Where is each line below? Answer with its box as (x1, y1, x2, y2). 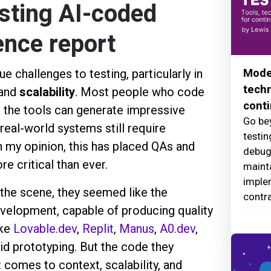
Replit (82, 221, 114, 237)
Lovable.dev (13, 221, 77, 237)
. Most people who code (74, 85, 204, 100)
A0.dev (159, 221, 195, 237)
